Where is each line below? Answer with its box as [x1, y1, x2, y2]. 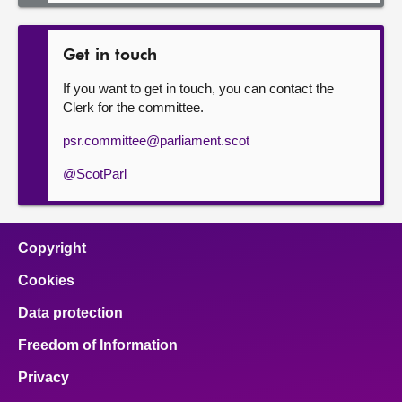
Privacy [18, 370, 69, 386]
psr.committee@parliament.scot [63, 133, 249, 149]
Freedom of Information [18, 337, 178, 354]
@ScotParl [63, 166, 127, 182]
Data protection [18, 305, 123, 321]
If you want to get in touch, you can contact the [63, 81, 334, 97]
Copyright [18, 240, 86, 257]
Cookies [18, 273, 74, 289]
